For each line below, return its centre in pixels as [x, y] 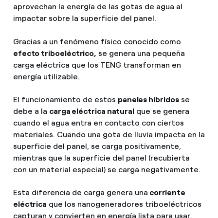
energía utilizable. [46, 76]
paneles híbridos [148, 99]
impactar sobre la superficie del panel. [85, 18]
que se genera [162, 111]
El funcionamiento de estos [65, 99]
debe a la [31, 111]
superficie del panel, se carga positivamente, [97, 146]
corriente [167, 192]
